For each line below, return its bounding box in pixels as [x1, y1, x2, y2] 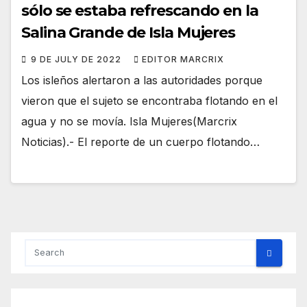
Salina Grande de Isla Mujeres [21, 23, 236, 42]
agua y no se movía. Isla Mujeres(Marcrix [21, 114, 237, 128]
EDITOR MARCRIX [142, 53, 224, 64]
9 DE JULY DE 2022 [31, 53, 124, 64]
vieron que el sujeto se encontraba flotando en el [21, 93, 278, 108]
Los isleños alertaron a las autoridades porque [21, 73, 262, 87]
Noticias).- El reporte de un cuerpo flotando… [21, 134, 260, 149]
